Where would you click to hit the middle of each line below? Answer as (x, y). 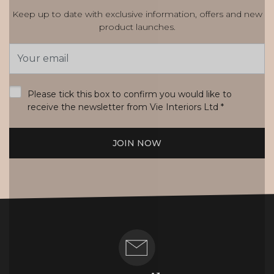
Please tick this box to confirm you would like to (130, 94)
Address (28, 65)
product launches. (137, 27)
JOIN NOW (137, 143)
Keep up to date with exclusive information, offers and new (137, 14)
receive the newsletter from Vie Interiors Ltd (124, 107)
